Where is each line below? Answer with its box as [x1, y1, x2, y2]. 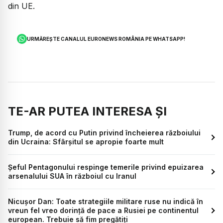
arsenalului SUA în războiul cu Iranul [8, 172, 136, 181]
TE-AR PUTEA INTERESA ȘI [8, 104, 167, 119]
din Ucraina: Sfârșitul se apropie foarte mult [8, 137, 164, 146]
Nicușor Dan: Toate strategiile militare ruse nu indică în [8, 197, 203, 206]
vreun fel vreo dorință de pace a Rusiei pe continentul [8, 206, 199, 215]
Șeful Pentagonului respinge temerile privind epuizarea [8, 163, 204, 172]
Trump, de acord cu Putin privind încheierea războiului [8, 128, 201, 137]
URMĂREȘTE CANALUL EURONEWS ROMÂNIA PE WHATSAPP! [27, 35, 186, 42]
